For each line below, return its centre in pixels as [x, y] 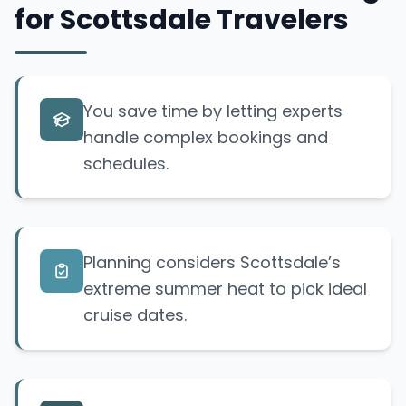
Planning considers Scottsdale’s [212, 263]
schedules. [126, 164]
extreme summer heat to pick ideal [225, 289]
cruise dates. [135, 315]
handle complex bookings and [206, 138]
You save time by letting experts [213, 111]
